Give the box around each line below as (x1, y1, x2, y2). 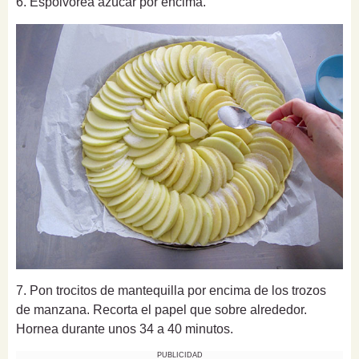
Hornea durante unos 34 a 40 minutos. (16, 322, 233, 337)
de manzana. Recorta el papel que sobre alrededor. (16, 303, 307, 317)
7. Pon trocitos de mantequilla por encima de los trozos (16, 284, 326, 298)
